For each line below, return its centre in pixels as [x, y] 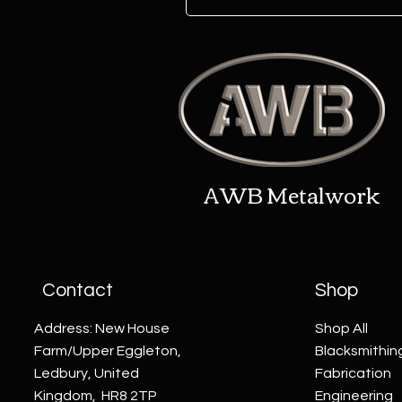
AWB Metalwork [292, 193]
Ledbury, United [87, 373]
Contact [78, 290]
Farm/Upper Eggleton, [108, 350]
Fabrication [354, 373]
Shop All [342, 328]
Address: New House [102, 328]
